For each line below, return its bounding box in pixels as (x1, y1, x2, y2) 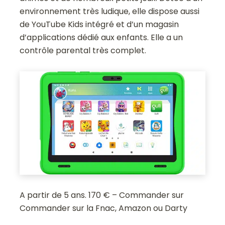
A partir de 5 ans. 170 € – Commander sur (20, 189, 184, 201)
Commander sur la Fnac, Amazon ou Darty (20, 202, 188, 214)
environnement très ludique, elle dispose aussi (20, 5, 200, 17)
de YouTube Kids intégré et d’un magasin (20, 18, 179, 30)
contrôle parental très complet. (20, 44, 147, 56)
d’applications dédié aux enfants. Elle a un (20, 31, 183, 43)
